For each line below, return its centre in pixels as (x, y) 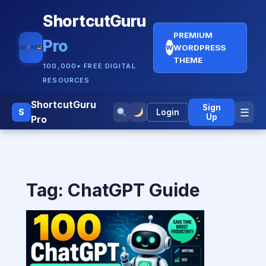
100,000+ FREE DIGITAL (89, 66)
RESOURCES (66, 80)
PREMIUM (193, 35)
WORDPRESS (199, 47)
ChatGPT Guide (134, 190)
